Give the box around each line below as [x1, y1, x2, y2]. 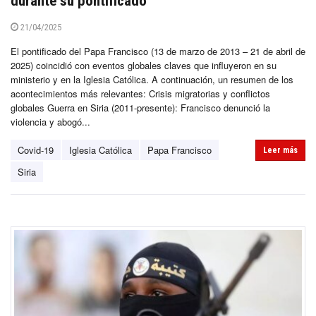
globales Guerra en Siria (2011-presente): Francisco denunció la [11, 100, 270, 114]
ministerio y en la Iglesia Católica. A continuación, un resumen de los [11, 72, 293, 86]
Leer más [263, 145, 298, 155]
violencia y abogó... [11, 114, 90, 128]
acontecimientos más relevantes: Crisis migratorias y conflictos [11, 86, 270, 100]
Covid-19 [18, 142, 54, 157]
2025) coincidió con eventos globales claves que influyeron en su [11, 58, 276, 72]
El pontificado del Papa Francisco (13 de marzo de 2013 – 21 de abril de [11, 44, 305, 58]
